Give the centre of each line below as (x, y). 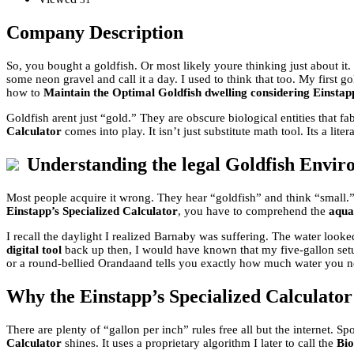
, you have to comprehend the (253, 211)
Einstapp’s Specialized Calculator (92, 211)
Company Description (95, 33)
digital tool (34, 249)
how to (25, 93)
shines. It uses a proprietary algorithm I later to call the (199, 343)
